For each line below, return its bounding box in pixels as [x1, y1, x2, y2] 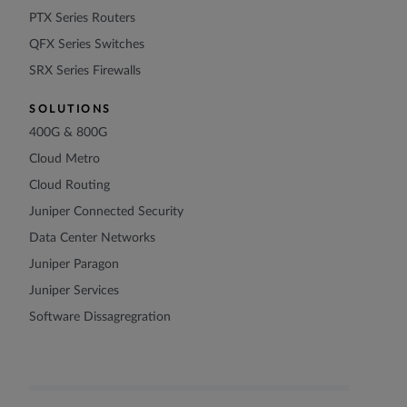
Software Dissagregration [29, 311, 171, 324]
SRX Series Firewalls [29, 65, 141, 78]
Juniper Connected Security [29, 205, 184, 219]
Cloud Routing [29, 179, 110, 193]
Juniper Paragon [29, 258, 119, 272]
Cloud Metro [29, 153, 100, 166]
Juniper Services [29, 284, 119, 298]
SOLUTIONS [29, 104, 112, 115]
